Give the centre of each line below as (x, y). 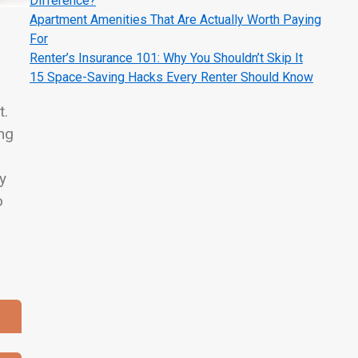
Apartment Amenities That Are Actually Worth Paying (175, 20)
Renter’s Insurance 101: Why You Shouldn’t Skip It (166, 58)
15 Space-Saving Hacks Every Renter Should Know (171, 78)
